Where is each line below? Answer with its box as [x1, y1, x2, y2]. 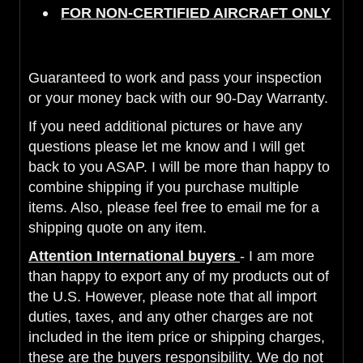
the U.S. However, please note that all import [28, 288, 317, 305]
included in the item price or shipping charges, [28, 328, 325, 345]
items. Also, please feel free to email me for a [28, 199, 319, 216]
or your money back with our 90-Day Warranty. [28, 89, 328, 106]
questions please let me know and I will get [28, 138, 305, 155]
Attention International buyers [28, 247, 240, 264]
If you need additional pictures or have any [28, 117, 302, 135]
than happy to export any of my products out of [28, 267, 329, 284]
